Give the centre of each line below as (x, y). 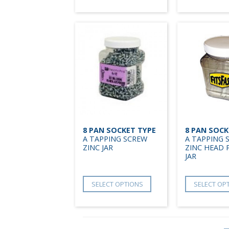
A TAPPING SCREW (115, 139)
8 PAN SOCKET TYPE (119, 130)
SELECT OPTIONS (117, 184)
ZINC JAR (98, 147)
